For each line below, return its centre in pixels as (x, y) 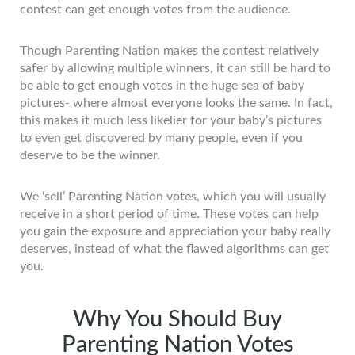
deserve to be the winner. (90, 155)
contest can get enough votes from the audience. (155, 9)
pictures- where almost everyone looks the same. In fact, (176, 103)
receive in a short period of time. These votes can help (169, 214)
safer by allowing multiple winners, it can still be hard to (175, 68)
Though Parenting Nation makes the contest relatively (169, 50)
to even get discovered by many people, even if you (161, 137)
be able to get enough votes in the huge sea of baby (162, 85)
